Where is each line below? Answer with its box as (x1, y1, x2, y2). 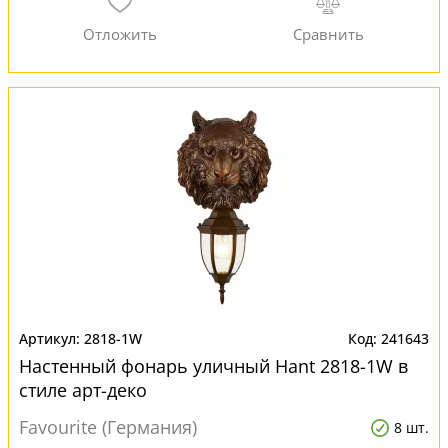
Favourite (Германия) (19, 415, 197, 439)
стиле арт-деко (19, 378, 147, 402)
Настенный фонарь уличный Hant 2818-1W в (19, 354, 408, 378)
